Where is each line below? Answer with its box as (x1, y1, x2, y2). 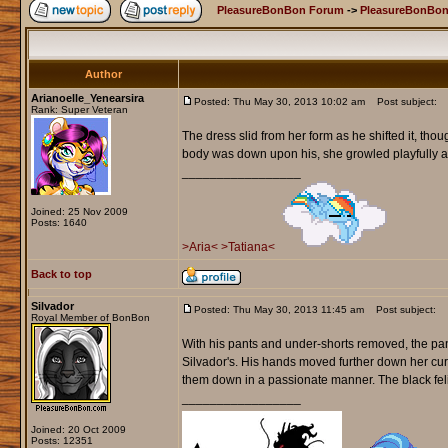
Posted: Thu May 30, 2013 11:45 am (193, 304, 364, 316)
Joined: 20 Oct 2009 (30, 424, 126, 436)
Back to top (30, 268, 92, 281)
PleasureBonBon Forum (216, 4, 344, 17)
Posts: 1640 (30, 217, 87, 229)
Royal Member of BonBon (30, 312, 150, 324)
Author (84, 68, 122, 81)
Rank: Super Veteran (30, 104, 128, 116)
